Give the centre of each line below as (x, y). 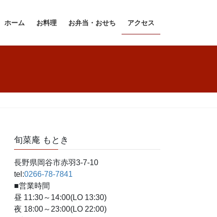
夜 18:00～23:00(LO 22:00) (61, 209)
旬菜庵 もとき (42, 140)
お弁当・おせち (92, 23)
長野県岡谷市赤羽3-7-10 (56, 163)
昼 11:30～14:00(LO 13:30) (61, 198)
